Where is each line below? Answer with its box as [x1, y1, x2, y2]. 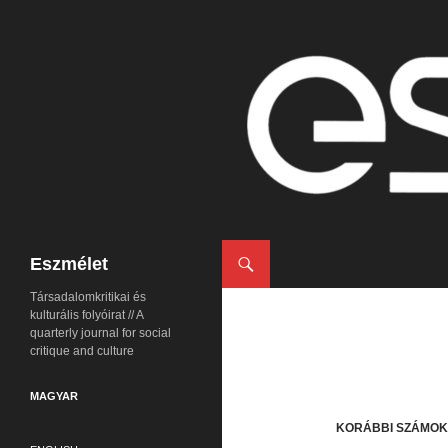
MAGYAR [30, 390, 78, 402]
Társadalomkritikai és [30, 290, 146, 304]
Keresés [226, 243, 285, 260]
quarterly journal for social [30, 326, 171, 340]
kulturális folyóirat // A [30, 308, 143, 322]
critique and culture [30, 344, 134, 358]
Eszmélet [30, 254, 108, 274]
